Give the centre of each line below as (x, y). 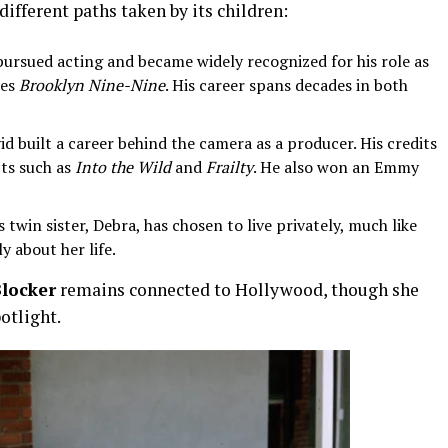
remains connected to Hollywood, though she (237, 289)
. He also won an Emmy (336, 167)
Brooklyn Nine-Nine (92, 85)
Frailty (229, 167)
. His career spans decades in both (286, 85)
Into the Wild (123, 167)
